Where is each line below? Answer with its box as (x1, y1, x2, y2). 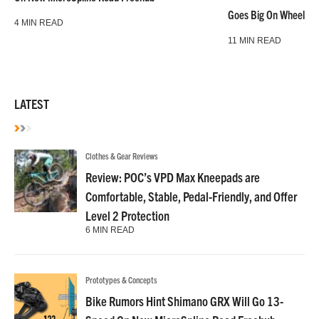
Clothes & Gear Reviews (85, 150, 158, 161)
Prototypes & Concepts (85, 274, 157, 285)
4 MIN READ (14, 18, 63, 28)
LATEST (14, 95, 49, 112)
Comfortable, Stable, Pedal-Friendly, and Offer (85, 188, 297, 204)
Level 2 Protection (85, 207, 169, 224)
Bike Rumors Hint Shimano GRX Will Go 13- (85, 293, 283, 309)
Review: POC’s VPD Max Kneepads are (85, 169, 260, 185)
